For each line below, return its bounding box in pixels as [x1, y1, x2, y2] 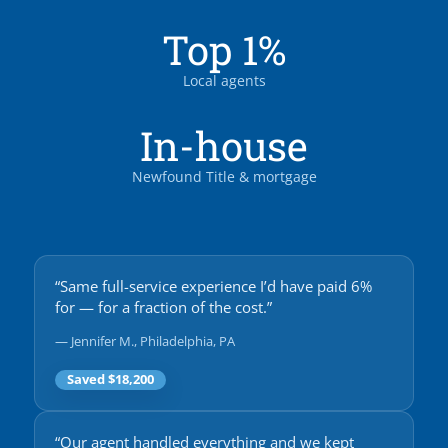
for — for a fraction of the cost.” [55, 298, 272, 318]
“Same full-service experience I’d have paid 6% [55, 277, 372, 297]
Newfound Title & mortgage [131, 166, 317, 186]
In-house [140, 118, 308, 172]
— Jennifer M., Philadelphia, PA [55, 332, 235, 351]
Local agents [182, 71, 266, 91]
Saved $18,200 [67, 370, 154, 388]
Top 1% [161, 23, 287, 77]
